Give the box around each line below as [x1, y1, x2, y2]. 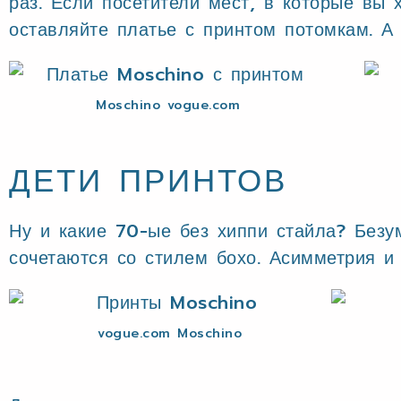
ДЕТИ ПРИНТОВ [9, 158, 287, 205]
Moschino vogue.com [96, 96, 241, 115]
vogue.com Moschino [98, 324, 242, 343]
